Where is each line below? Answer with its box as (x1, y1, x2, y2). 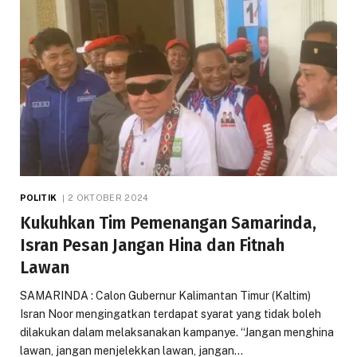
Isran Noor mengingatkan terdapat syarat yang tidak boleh (20, 307, 321, 320)
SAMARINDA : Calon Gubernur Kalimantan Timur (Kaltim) (20, 288, 311, 302)
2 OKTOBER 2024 (68, 192, 149, 202)
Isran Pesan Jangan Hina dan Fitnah (20, 234, 284, 256)
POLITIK (20, 192, 57, 202)
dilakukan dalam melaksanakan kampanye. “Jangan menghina (20, 325, 334, 339)
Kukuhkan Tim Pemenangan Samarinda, (20, 212, 316, 233)
